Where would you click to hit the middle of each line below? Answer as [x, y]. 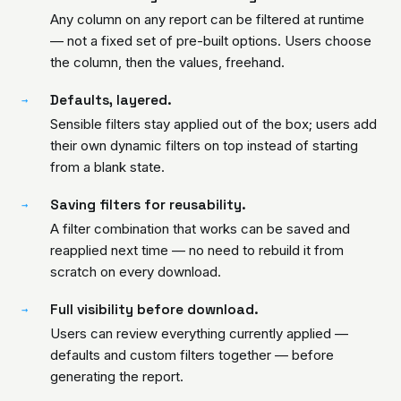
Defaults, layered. [111, 100]
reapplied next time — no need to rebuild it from [197, 250]
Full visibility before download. [154, 310]
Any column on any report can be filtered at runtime [207, 19]
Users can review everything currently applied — [199, 333]
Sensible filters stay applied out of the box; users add [213, 124]
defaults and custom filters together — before [192, 355]
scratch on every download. [136, 272]
